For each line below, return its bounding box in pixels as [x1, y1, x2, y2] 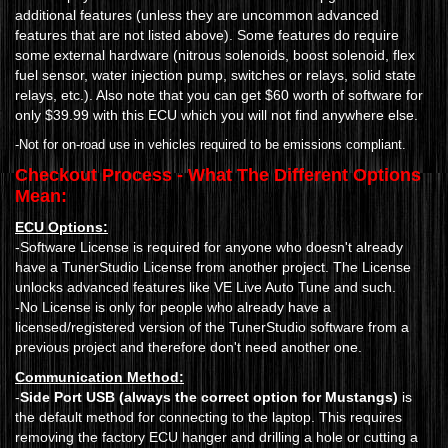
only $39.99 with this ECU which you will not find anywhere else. [15, 107, 418, 124]
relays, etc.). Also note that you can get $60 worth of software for [15, 87, 423, 104]
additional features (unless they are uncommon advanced [15, 7, 379, 24]
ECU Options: [15, 219, 108, 236]
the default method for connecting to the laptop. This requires [15, 409, 402, 426]
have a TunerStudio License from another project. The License [15, 259, 411, 276]
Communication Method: [15, 369, 184, 386]
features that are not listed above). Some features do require [15, 27, 399, 44]
